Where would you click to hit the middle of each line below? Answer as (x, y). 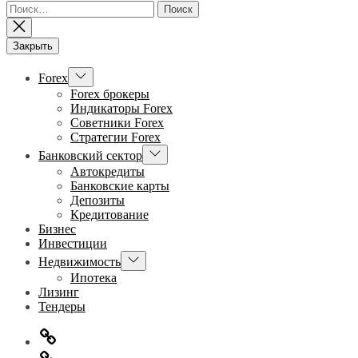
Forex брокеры (110, 94)
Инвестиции (73, 244)
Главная (59, 333)
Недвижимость (80, 262)
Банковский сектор (90, 156)
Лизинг (59, 292)
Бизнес (57, 229)
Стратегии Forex (115, 137)
